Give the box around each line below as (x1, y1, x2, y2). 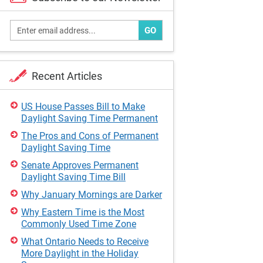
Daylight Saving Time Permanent (21, 113, 158, 124)
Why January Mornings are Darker (21, 189, 162, 200)
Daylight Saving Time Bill (21, 171, 126, 183)
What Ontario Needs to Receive (21, 236, 149, 247)
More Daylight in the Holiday (21, 248, 139, 259)
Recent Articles (31, 70, 102, 82)
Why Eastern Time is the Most (21, 207, 144, 218)
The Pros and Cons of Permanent (21, 130, 159, 141)
